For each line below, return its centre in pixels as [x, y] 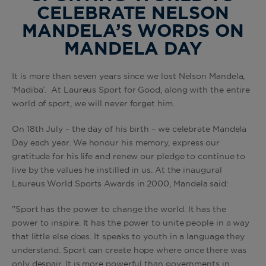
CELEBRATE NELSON [133, 14]
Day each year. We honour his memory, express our [116, 143]
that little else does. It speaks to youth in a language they [129, 237]
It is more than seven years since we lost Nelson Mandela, [129, 77]
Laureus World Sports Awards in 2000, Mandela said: [121, 184]
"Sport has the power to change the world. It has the [119, 210]
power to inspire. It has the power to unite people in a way [131, 223]
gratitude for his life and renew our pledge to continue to [129, 157]
